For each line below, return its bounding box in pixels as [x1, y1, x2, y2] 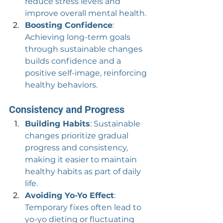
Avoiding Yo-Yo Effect [25, 191, 114, 200]
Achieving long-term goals [25, 32, 132, 42]
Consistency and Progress [9, 104, 124, 115]
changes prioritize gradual [25, 131, 130, 140]
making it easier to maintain [25, 155, 139, 164]
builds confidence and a [25, 56, 123, 66]
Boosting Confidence [25, 20, 112, 30]
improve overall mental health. [25, 8, 146, 18]
